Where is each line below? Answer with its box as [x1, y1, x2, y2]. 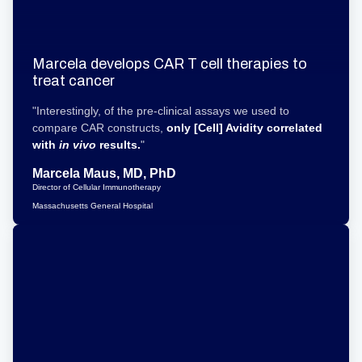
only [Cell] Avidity [166, 121, 263, 134]
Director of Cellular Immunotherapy [32, 183, 161, 192]
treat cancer [32, 73, 115, 89]
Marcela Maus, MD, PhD [32, 166, 176, 180]
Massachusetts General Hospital [32, 201, 153, 210]
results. [96, 138, 141, 151]
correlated [263, 121, 322, 134]
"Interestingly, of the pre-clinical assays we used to [32, 104, 289, 117]
